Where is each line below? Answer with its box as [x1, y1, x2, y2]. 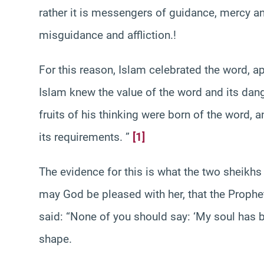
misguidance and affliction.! [39, 28, 176, 42]
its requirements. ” [39, 130, 133, 144]
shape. [39, 232, 72, 246]
